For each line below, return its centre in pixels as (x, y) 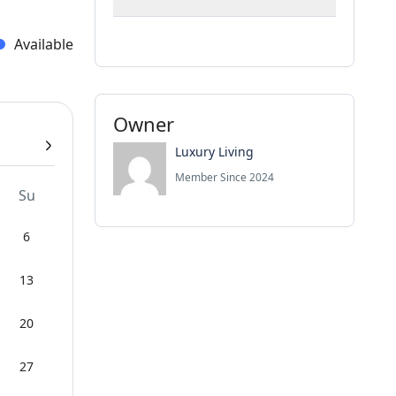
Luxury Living (214, 151)
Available (43, 44)
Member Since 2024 (224, 177)
